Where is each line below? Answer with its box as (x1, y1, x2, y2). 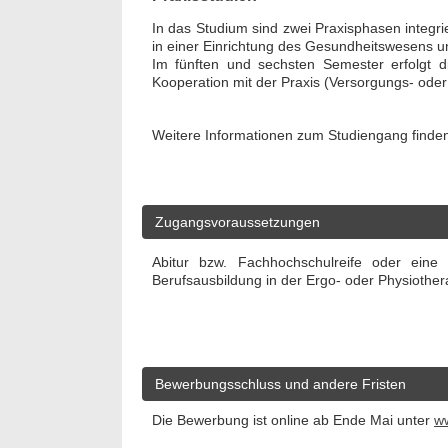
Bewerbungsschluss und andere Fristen (155, 375, 406, 392)
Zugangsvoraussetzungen (155, 213, 320, 230)
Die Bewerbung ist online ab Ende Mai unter (152, 411, 434, 428)
